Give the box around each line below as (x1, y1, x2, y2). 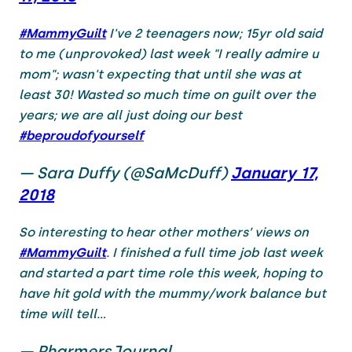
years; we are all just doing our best (19, 107, 242, 123)
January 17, (231, 163, 318, 182)
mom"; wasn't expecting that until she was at (19, 66, 301, 82)
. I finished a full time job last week (106, 244, 323, 260)
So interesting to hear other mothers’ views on (19, 224, 309, 240)
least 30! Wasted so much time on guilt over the (19, 86, 316, 102)
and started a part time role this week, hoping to (19, 265, 322, 280)
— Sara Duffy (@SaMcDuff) (19, 163, 231, 182)
